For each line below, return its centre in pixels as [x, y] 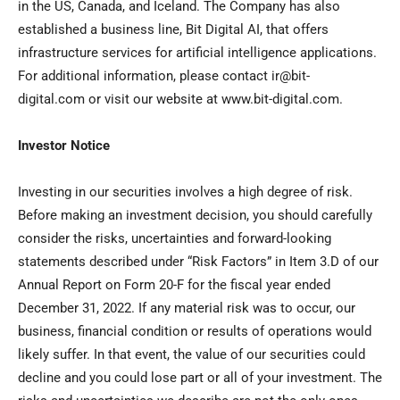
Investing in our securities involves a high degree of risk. [185, 192]
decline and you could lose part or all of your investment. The [200, 378]
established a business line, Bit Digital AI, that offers [173, 30]
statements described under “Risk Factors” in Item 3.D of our [198, 262]
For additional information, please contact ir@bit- [164, 76]
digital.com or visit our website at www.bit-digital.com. [180, 100]
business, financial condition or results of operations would [195, 332]
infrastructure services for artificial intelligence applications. [197, 53]
